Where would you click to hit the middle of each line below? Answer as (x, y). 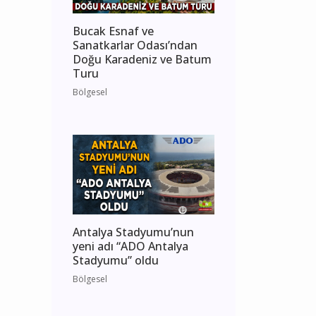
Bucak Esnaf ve (113, 31)
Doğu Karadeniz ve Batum (142, 60)
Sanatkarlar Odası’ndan (135, 45)
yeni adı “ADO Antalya (130, 247)
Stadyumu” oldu (116, 261)
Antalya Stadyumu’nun (133, 232)
